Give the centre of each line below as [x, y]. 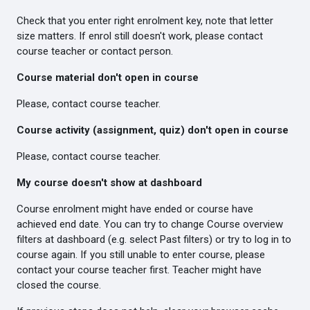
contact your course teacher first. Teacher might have [139, 270]
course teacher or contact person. [95, 51]
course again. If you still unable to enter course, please [141, 255]
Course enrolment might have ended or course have [135, 209]
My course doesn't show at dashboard [109, 183]
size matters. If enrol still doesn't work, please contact [140, 36]
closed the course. [60, 285]
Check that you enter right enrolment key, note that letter [145, 21]
